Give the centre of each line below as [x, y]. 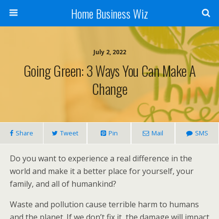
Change [109, 88]
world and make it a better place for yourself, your [102, 171]
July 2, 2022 [109, 52]
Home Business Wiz [109, 13]
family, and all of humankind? [63, 184]
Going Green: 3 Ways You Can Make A [109, 70]
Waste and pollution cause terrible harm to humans [104, 204]
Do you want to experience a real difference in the [101, 158]
